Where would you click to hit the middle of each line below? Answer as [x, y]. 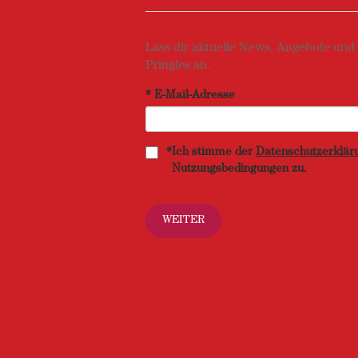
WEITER [183, 221]
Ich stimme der [214, 153]
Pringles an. [178, 66]
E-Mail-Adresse [195, 96]
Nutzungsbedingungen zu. [239, 170]
